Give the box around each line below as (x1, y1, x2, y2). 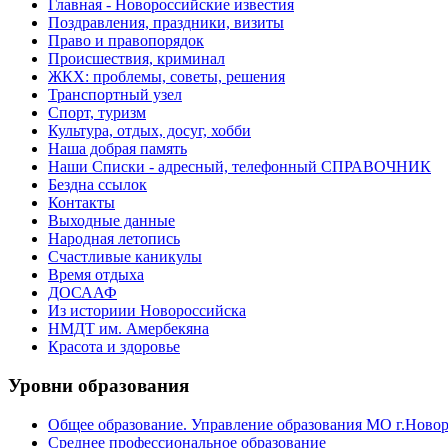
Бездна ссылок (48, 176, 147, 194)
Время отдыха (48, 266, 144, 284)
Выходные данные (48, 212, 175, 230)
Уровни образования (8, 374, 189, 396)
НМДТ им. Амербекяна (48, 320, 209, 338)
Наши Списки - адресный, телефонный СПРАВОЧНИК (48, 158, 431, 176)
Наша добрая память (48, 140, 187, 158)
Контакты (48, 194, 115, 212)
